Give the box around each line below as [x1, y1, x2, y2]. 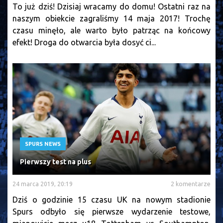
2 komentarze [171, 180, 211, 187]
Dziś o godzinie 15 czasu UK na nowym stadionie [12, 195, 211, 204]
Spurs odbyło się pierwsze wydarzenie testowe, [12, 207, 211, 216]
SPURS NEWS [25, 140, 61, 147]
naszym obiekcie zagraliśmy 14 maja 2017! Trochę [12, 14, 211, 23]
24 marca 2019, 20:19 [12, 180, 73, 187]
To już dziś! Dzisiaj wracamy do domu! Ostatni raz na [12, 2, 211, 11]
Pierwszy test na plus [20, 157, 91, 166]
